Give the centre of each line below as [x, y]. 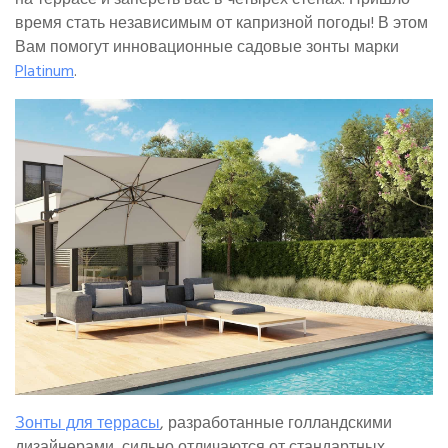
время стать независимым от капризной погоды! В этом [221, 23]
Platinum [44, 71]
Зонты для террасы [87, 422]
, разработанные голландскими [276, 422]
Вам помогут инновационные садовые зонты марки [207, 47]
